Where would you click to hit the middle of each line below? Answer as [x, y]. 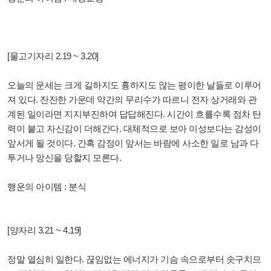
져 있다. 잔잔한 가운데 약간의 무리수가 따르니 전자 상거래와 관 [132, 100]
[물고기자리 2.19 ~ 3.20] [53, 56]
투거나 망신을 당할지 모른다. [64, 158]
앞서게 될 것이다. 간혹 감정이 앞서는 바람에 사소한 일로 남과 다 [133, 143]
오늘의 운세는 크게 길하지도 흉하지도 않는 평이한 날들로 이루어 [134, 85]
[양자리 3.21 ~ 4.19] [44, 230]
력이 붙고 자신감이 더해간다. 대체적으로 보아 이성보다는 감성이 [134, 129]
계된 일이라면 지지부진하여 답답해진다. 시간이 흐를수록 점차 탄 [134, 114]
